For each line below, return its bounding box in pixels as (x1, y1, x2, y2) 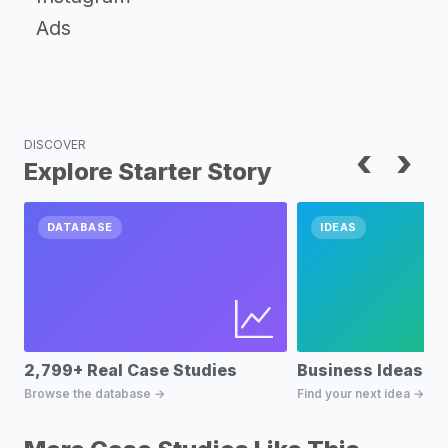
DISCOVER (24, 137, 86, 152)
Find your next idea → (297, 386, 425, 401)
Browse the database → (24, 386, 165, 401)
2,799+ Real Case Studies (24, 360, 237, 380)
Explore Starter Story (24, 157, 272, 186)
